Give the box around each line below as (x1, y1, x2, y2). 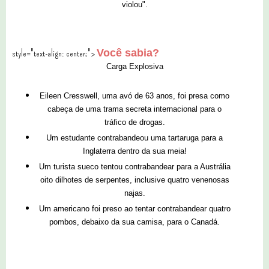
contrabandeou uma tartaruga (97, 133, 201, 142)
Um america (38, 204, 81, 213)
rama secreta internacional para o (106, 104, 222, 113)
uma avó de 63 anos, (102, 91, 178, 100)
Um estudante (46, 133, 95, 142)
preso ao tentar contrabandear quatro (100, 204, 231, 213)
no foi (80, 204, 100, 213)
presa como (189, 91, 229, 100)
